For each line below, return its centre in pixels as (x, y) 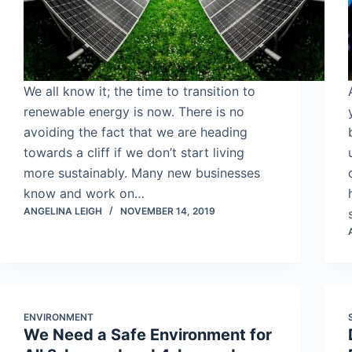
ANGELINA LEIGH (63, 211)
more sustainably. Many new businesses (142, 173)
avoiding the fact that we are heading (136, 132)
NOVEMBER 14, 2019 (168, 211)
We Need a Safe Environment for (148, 335)
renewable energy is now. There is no (134, 112)
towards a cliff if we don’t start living (134, 153)
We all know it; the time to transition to (139, 92)
